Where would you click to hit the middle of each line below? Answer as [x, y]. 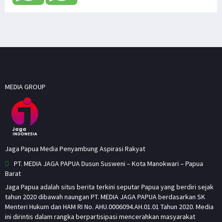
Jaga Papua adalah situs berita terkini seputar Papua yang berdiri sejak [109, 187]
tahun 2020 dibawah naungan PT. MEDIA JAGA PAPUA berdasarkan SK [105, 196]
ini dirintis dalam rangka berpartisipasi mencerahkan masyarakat [100, 216]
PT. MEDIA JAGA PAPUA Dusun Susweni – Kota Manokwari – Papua [109, 163]
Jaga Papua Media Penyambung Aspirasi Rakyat [75, 148]
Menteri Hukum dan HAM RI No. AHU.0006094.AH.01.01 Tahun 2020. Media [109, 206]
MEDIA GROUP [25, 86]
